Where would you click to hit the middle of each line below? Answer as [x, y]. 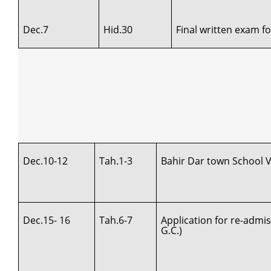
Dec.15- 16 [47, 220]
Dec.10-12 [46, 161]
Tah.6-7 [116, 220]
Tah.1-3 [116, 161]
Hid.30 [118, 29]
